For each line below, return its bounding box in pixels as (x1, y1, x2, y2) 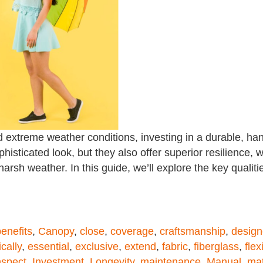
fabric (162, 241, 188, 252)
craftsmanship (160, 225, 225, 237)
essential (28, 241, 69, 252)
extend (124, 241, 156, 252)
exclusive (75, 241, 119, 252)
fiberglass (194, 241, 239, 252)
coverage (110, 225, 154, 237)
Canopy (38, 225, 74, 237)
